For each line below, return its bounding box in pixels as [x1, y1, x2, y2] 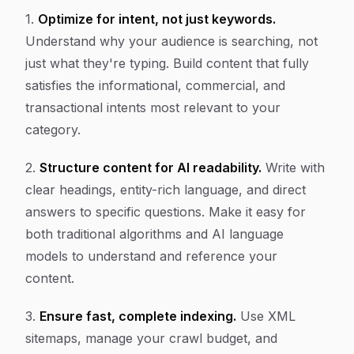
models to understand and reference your [25, 248, 277, 264]
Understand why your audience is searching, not [25, 33, 318, 49]
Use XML [236, 308, 296, 324]
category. [25, 122, 81, 137]
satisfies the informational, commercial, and [25, 77, 285, 93]
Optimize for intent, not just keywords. [38, 11, 276, 27]
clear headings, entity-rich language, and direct [25, 182, 306, 198]
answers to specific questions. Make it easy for [25, 204, 306, 220]
